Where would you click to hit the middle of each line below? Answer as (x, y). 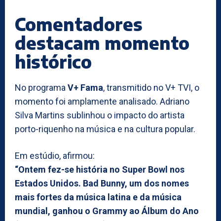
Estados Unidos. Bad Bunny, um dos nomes (102, 183)
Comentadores (79, 24)
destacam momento (102, 42)
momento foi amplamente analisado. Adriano (102, 101)
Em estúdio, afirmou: (55, 155)
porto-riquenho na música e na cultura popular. (105, 129)
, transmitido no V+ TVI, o (151, 87)
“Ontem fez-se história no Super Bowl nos (100, 169)
